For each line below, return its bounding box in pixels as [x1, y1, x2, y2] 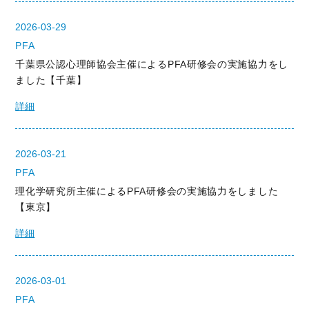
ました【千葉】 [15, 74, 87, 86]
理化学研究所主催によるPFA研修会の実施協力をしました [15, 186, 279, 197]
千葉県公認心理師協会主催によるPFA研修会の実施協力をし [15, 59, 288, 70]
